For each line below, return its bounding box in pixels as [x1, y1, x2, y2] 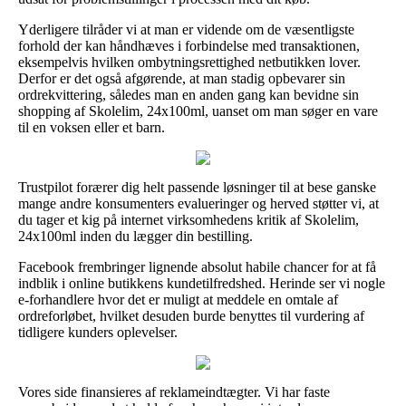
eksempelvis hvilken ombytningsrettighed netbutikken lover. [18, 53, 361, 70]
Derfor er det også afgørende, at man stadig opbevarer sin [18, 70, 345, 86]
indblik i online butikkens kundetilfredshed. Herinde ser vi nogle [18, 275, 385, 291]
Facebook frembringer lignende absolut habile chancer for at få [18, 258, 376, 275]
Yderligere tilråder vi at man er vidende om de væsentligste [18, 21, 354, 37]
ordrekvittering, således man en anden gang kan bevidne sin [18, 86, 359, 102]
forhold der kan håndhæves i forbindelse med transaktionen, [18, 37, 360, 53]
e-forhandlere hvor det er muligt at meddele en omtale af [18, 291, 338, 307]
